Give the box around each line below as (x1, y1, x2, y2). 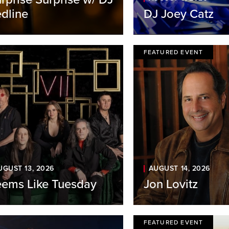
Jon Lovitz (143, 177, 198, 192)
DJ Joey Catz (143, 6, 214, 21)
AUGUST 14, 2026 (148, 164, 211, 173)
